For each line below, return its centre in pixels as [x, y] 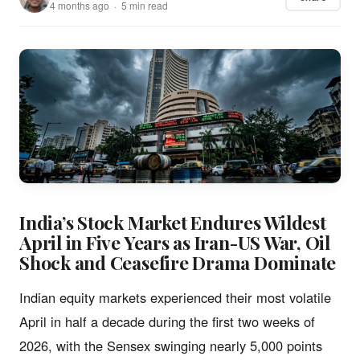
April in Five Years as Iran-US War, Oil [175, 242]
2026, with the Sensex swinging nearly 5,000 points [171, 345]
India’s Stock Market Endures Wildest [173, 222]
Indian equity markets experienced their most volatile [175, 297]
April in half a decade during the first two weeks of [167, 321]
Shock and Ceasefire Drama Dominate [178, 262]
